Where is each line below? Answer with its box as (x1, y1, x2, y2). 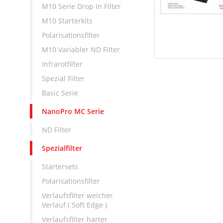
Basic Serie (42, 88, 79, 98)
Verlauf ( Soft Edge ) (42, 200, 108, 210)
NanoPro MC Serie (42, 106, 105, 116)
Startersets (42, 161, 79, 171)
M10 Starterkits (42, 15, 93, 25)
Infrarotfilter (42, 59, 83, 69)
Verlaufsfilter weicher (42, 190, 113, 200)
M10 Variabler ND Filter (42, 44, 120, 54)
